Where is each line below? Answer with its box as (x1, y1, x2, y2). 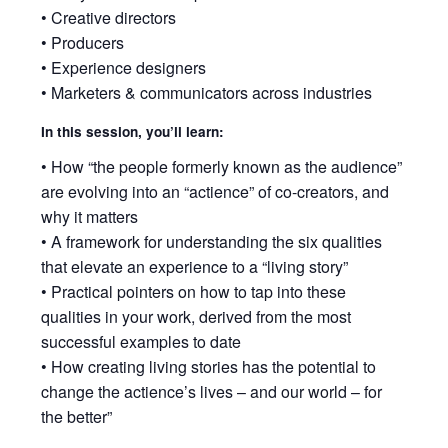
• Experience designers (41, 56, 207, 80)
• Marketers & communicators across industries (41, 81, 373, 105)
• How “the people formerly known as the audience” (41, 154, 403, 178)
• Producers (41, 31, 125, 55)
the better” (41, 404, 113, 428)
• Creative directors (41, 6, 177, 30)
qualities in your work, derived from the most (41, 304, 352, 328)
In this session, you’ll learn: (41, 122, 225, 142)
